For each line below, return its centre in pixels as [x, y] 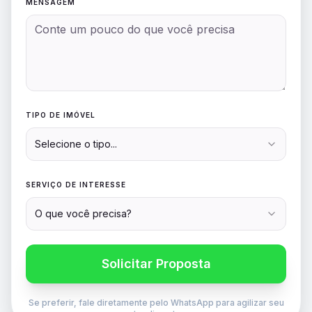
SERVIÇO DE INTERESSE [76, 185]
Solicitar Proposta [156, 264]
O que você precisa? [83, 214]
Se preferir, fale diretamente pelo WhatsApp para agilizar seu [156, 303]
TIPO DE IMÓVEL [61, 115]
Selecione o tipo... [76, 144]
